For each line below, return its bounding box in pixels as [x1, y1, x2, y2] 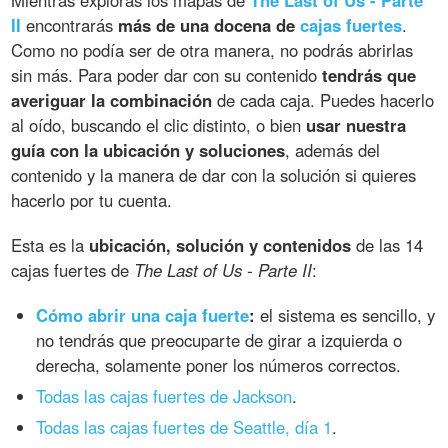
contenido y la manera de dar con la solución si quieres [11, 162, 417, 187]
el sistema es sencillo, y [255, 302, 436, 327]
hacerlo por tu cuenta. [11, 187, 173, 212]
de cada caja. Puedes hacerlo [212, 87, 435, 112]
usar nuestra [306, 112, 407, 137]
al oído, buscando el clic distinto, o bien [11, 112, 307, 137]
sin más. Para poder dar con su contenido [11, 62, 323, 87]
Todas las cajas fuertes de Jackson [36, 383, 293, 408]
